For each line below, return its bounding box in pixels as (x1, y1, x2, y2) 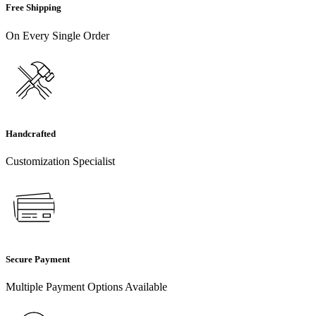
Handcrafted (6, 128, 56, 139)
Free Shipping (6, 2, 61, 13)
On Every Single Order (6, 29, 109, 42)
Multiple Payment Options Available (6, 281, 167, 293)
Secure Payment (6, 254, 70, 265)
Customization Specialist (6, 154, 115, 167)
